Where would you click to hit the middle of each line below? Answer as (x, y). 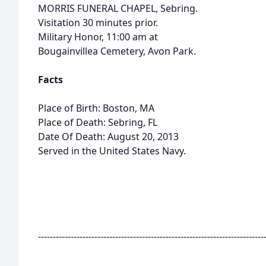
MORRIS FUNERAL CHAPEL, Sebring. (118, 8)
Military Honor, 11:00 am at (98, 37)
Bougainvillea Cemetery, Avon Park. (117, 51)
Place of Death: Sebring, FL (98, 122)
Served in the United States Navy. (112, 151)
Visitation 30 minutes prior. (98, 23)
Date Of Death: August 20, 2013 (108, 137)
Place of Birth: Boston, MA (96, 108)
